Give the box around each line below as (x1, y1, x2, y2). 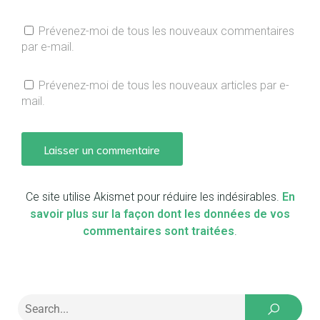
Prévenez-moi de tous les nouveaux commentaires (39, 24, 294, 39)
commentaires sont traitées (83, 224, 234, 239)
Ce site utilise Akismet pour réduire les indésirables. (25, 190, 282, 204)
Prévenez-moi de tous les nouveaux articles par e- (39, 79, 289, 93)
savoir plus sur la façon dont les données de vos (30, 207, 290, 221)
